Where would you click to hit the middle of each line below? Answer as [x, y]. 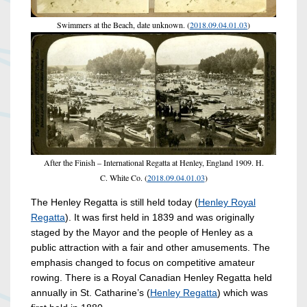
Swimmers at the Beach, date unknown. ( [123, 25]
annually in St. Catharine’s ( [90, 293]
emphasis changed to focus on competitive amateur [143, 263]
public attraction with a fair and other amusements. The [150, 248]
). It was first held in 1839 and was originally [160, 218]
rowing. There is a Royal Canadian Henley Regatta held [151, 278]
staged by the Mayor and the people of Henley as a [142, 233]
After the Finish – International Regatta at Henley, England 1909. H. [153, 163]
